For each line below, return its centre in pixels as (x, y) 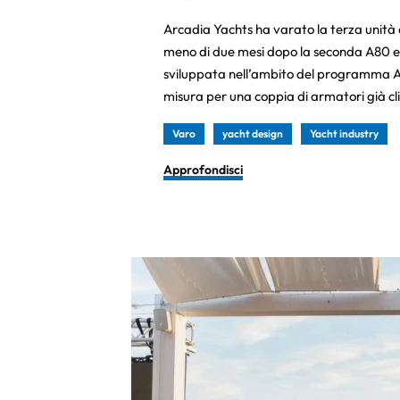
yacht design (253, 133)
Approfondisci (203, 170)
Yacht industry (344, 133)
